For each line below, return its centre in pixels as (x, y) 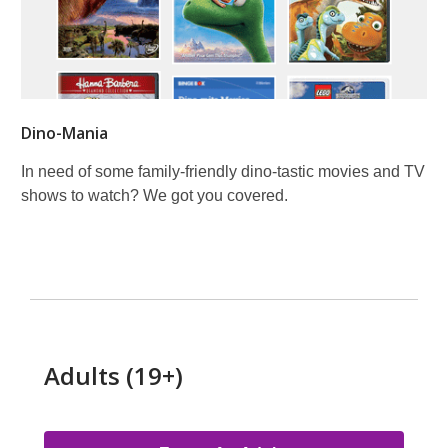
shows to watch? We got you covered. (154, 195)
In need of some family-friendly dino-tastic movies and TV (223, 171)
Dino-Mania (64, 132)
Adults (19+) (113, 375)
